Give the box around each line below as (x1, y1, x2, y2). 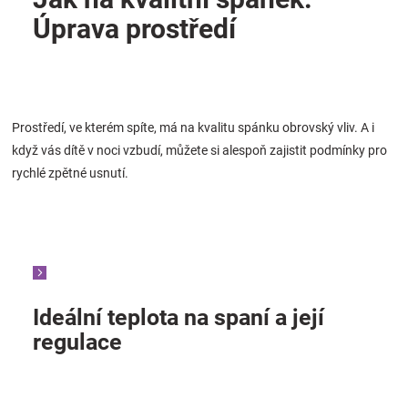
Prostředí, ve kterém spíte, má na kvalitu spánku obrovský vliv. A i (12, 119, 374, 135)
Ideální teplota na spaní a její (33, 303, 324, 331)
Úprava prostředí (33, 12, 236, 45)
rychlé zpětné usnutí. (12, 165, 128, 180)
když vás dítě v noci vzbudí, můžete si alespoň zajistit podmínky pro (12, 142, 387, 158)
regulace (33, 328, 122, 355)
